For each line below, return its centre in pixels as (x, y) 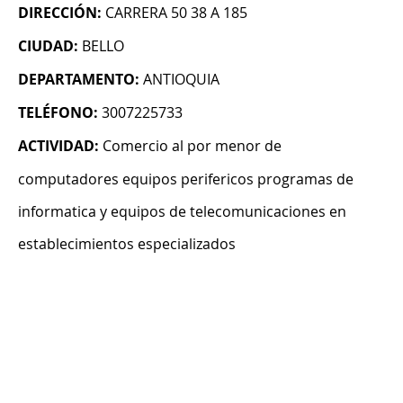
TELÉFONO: (58, 113)
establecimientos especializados (127, 244)
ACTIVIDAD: (58, 146)
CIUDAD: (48, 46)
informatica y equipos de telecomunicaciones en (182, 212)
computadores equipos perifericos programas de (186, 179)
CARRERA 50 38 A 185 (176, 13)
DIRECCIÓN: (60, 13)
